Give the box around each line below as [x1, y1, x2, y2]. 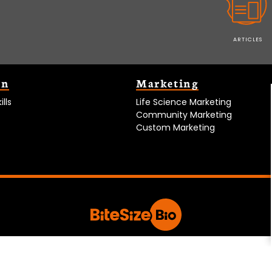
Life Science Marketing [136, 95, 231, 108]
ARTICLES [233, 35, 262, 43]
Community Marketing [136, 108, 232, 121]
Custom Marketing [136, 121, 215, 134]
